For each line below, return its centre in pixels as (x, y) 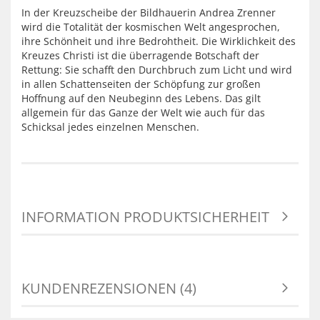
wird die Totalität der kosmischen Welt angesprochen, (151, 27)
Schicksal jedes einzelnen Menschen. (110, 127)
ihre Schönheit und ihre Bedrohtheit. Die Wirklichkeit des (159, 41)
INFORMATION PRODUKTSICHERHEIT (145, 217)
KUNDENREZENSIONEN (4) (109, 288)
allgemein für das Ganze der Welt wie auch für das (143, 112)
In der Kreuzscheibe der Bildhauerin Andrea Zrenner (149, 12)
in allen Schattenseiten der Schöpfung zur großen (141, 84)
